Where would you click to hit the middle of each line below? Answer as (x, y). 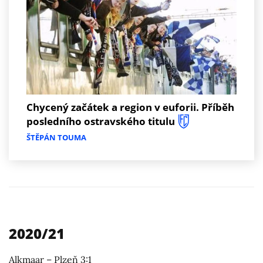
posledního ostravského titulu (101, 121)
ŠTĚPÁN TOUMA (56, 137)
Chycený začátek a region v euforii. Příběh (130, 107)
